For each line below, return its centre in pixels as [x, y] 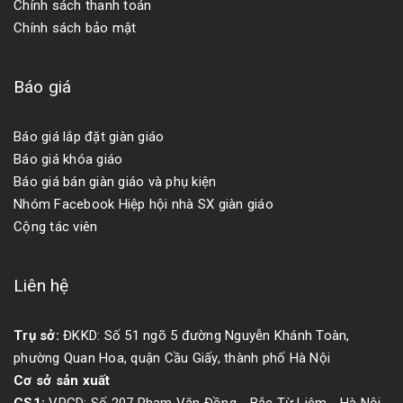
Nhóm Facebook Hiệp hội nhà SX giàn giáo [143, 204]
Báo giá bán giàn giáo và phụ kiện [115, 182]
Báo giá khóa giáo [68, 159]
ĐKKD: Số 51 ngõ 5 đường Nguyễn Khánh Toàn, [206, 336]
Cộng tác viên [56, 227]
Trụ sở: [38, 336]
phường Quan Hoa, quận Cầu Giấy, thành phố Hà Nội [172, 358]
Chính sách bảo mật [75, 28]
